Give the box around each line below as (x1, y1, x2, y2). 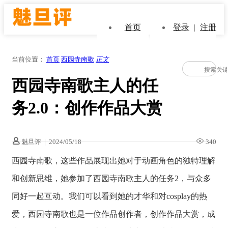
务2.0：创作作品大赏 (12, 99, 162, 118)
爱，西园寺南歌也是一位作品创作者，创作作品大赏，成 (12, 209, 215, 218)
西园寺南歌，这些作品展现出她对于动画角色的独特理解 (12, 156, 215, 165)
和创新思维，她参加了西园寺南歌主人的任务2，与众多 (12, 174, 211, 183)
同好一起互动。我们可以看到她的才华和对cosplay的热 (12, 191, 207, 201)
